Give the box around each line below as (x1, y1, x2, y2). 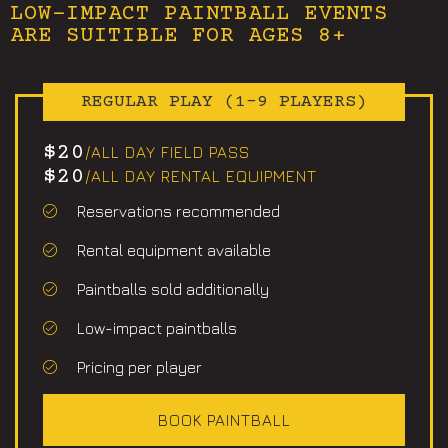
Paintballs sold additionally (76, 279, 269, 298)
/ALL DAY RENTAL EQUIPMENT (85, 166, 317, 185)
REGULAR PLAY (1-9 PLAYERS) (81, 91, 367, 112)
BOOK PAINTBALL (157, 410, 291, 429)
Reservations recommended (76, 201, 280, 220)
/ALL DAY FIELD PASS (85, 142, 250, 161)
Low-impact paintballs (76, 318, 237, 337)
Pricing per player (76, 357, 202, 376)
